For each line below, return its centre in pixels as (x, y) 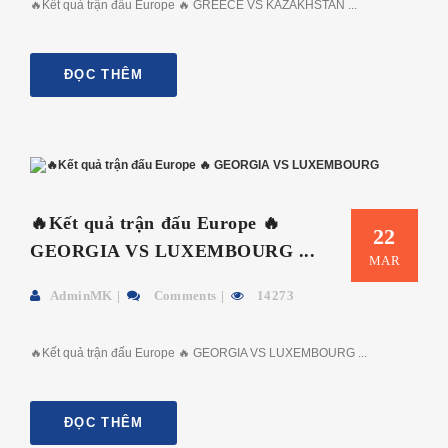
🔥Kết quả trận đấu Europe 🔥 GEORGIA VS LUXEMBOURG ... (198, 352)
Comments (183, 295)
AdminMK (81, 295)
